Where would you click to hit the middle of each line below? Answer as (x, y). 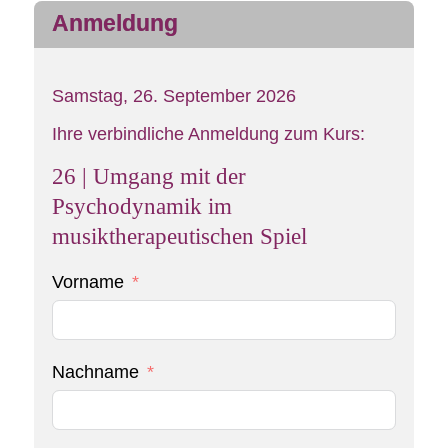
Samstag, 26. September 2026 (173, 96)
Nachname (95, 372)
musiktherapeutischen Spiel (179, 236)
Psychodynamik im (141, 206)
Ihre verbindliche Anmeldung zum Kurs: (208, 133)
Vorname (87, 282)
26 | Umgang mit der (148, 176)
